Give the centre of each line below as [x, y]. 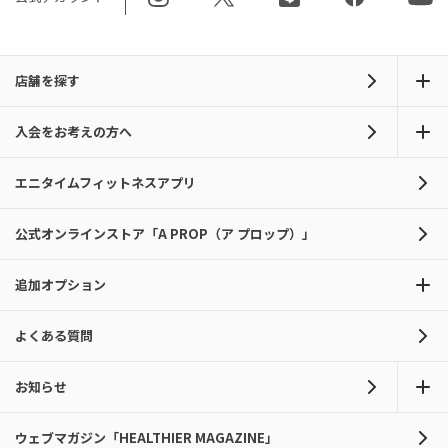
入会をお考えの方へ [73, 132]
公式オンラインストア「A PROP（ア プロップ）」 [165, 234]
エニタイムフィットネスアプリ [105, 183]
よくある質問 [54, 336]
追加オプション [60, 285]
